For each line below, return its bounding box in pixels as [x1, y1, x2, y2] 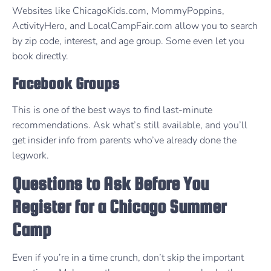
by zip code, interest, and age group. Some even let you [12, 34, 244, 48]
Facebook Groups [12, 74, 119, 92]
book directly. [12, 50, 68, 64]
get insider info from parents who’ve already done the [12, 133, 237, 147]
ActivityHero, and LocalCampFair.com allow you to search [12, 19, 258, 33]
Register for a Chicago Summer [12, 196, 226, 217]
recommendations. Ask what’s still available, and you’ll [12, 118, 247, 132]
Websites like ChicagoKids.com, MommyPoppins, [12, 4, 224, 18]
